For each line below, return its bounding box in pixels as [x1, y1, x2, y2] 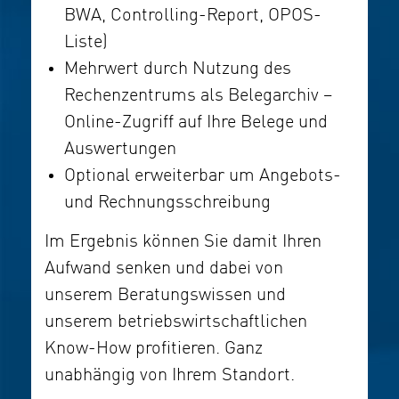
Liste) [64, 34, 108, 52]
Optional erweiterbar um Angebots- [64, 167, 341, 185]
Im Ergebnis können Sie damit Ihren [45, 233, 322, 251]
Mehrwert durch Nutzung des [64, 61, 291, 78]
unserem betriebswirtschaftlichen [45, 313, 307, 331]
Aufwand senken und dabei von [45, 260, 283, 278]
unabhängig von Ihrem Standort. [45, 367, 295, 385]
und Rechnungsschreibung [64, 194, 271, 212]
